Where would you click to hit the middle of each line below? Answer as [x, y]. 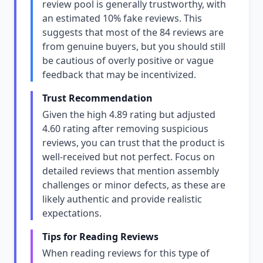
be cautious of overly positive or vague [128, 60]
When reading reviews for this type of [126, 253]
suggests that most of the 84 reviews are [133, 32]
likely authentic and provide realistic [122, 199]
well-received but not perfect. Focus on [129, 157]
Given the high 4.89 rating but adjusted [129, 114]
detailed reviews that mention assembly [131, 171]
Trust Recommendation [97, 98]
